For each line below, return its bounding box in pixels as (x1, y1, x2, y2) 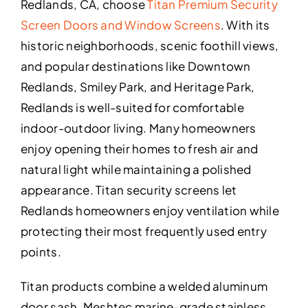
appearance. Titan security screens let (20, 181, 237, 197)
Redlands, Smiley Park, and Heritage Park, (20, 78, 255, 94)
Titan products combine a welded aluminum (20, 278, 268, 294)
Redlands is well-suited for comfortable (20, 99, 244, 115)
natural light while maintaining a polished (20, 161, 252, 177)
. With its (220, 16, 270, 32)
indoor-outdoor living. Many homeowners (20, 120, 256, 135)
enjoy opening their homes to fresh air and (20, 140, 258, 156)
